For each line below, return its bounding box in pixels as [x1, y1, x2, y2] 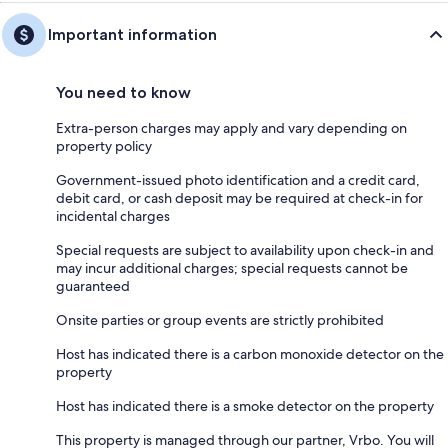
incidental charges [56, 207, 170, 225]
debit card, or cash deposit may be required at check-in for [56, 189, 423, 207]
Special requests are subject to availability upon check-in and [56, 241, 434, 259]
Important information [48, 25, 217, 44]
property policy [56, 137, 152, 155]
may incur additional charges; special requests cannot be [56, 259, 408, 277]
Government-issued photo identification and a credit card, [56, 171, 420, 189]
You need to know [56, 83, 191, 102]
